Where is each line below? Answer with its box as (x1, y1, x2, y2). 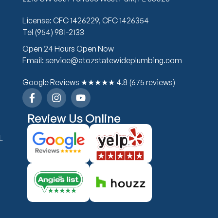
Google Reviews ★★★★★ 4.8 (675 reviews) (22, 77, 175, 87)
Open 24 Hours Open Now (22, 43, 114, 54)
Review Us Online (27, 110, 121, 126)
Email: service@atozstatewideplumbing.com (22, 55, 182, 65)
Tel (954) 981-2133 (22, 27, 84, 37)
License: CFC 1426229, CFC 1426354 (22, 15, 149, 25)
